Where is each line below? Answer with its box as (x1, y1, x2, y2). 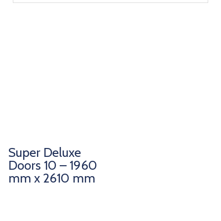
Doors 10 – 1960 (8, 157, 98, 173)
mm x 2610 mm (8, 170, 96, 186)
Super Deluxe (8, 144, 81, 160)
